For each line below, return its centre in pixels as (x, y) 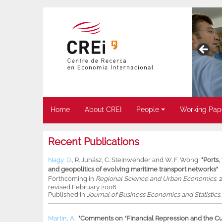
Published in (67, 195)
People (148, 110)
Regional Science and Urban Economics (156, 179)
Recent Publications (94, 142)
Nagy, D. (60, 160)
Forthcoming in (72, 179)
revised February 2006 (82, 187)
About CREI (103, 110)
